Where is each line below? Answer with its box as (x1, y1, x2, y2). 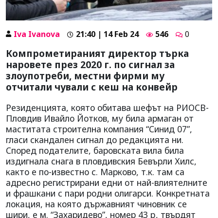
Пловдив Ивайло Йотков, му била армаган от (6, 112, 194, 124)
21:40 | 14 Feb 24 (76, 28, 139, 39)
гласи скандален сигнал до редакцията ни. (6, 133, 183, 145)
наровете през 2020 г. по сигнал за (6, 57, 175, 71)
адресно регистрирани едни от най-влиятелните (6, 176, 207, 188)
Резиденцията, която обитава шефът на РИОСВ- (6, 101, 209, 113)
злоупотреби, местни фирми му (6, 69, 164, 82)
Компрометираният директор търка (6, 46, 189, 60)
